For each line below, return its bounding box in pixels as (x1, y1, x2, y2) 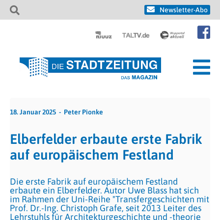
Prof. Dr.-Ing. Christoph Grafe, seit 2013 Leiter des (10, 203, 201, 213)
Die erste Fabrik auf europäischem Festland (10, 176, 178, 187)
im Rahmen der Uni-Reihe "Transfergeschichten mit (10, 194, 209, 204)
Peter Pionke (64, 108, 103, 116)
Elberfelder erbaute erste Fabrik (10, 131, 202, 147)
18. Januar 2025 (10, 108, 56, 116)
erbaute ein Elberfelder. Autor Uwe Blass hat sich (10, 185, 199, 195)
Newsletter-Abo (160, 6, 208, 14)
